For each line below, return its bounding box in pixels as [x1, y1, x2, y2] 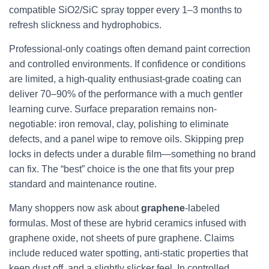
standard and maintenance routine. [9, 179, 157, 189]
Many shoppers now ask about [9, 203, 141, 213]
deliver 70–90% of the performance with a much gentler [9, 89, 243, 99]
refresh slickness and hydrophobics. [9, 20, 162, 30]
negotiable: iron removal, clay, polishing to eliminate [9, 119, 229, 129]
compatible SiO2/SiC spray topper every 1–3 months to [9, 5, 242, 15]
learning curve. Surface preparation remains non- [9, 104, 217, 114]
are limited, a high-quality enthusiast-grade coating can [9, 74, 241, 84]
